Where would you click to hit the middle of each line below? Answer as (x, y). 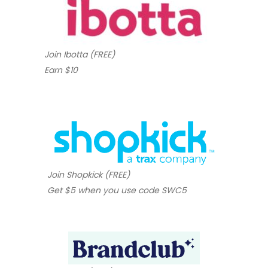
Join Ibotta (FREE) (80, 54)
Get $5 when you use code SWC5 (117, 190)
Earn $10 (61, 70)
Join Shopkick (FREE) (89, 174)
